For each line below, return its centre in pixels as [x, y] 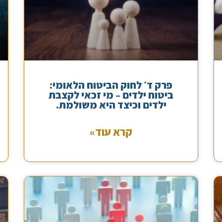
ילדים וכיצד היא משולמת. [111, 105]
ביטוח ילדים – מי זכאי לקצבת [111, 95]
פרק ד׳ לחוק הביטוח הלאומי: [111, 85]
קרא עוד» [111, 132]
